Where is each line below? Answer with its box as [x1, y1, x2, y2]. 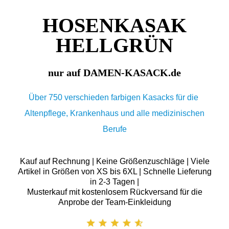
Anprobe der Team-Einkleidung [58, 198, 171, 207]
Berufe [102, 124, 127, 133]
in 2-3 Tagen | [90, 177, 139, 187]
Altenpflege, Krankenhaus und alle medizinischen [25, 108, 204, 118]
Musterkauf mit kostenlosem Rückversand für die [27, 188, 202, 197]
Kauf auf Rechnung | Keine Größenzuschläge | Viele [19, 157, 210, 166]
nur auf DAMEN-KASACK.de [48, 66, 181, 78]
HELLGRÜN [56, 33, 173, 57]
